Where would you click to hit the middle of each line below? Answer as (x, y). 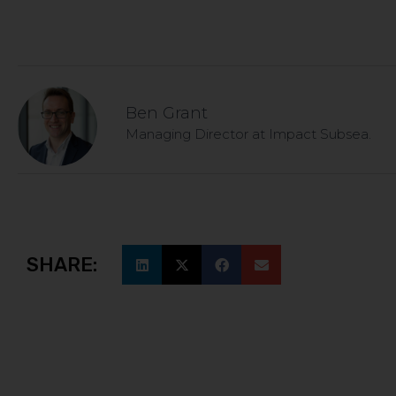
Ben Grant (167, 114)
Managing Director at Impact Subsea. (248, 134)
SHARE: (62, 264)
